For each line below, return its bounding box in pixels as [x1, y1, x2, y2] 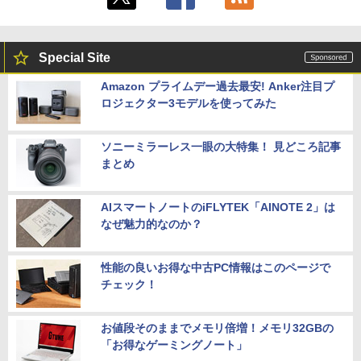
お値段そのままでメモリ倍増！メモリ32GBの [101, 322, 334, 335]
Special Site [39, 51, 110, 65]
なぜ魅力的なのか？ [101, 218, 202, 231]
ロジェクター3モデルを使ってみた [101, 97, 276, 110]
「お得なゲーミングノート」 [101, 338, 247, 352]
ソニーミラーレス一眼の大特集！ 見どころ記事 [101, 140, 341, 154]
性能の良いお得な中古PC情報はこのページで [101, 261, 330, 275]
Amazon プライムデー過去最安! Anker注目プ [101, 80, 334, 93]
